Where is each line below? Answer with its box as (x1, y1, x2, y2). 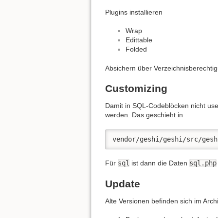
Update (105, 178, 140, 189)
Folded (126, 45, 147, 54)
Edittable (126, 36, 152, 44)
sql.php (189, 159, 217, 167)
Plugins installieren (105, 8, 163, 16)
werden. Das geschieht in (105, 111, 183, 119)
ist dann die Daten (129, 159, 189, 167)
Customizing (105, 83, 167, 94)
